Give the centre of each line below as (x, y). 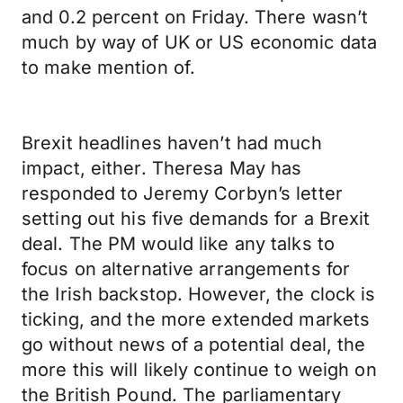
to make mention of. (109, 67)
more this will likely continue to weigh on (199, 370)
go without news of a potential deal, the (194, 345)
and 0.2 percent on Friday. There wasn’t (195, 17)
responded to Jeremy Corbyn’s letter (182, 193)
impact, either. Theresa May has (162, 168)
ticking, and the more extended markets (196, 319)
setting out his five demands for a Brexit (196, 219)
